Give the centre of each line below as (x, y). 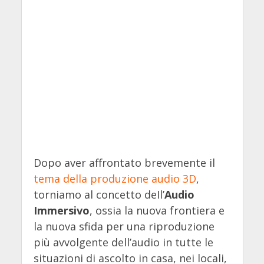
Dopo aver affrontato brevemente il (124, 162)
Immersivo (61, 210)
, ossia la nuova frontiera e (157, 210)
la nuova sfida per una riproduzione (124, 226)
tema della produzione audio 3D (115, 178)
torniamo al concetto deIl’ (99, 194)
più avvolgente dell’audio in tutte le (123, 242)
